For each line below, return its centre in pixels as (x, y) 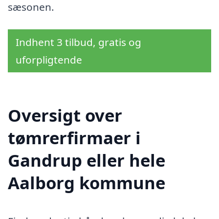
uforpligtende (49, 60)
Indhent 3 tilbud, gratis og (78, 42)
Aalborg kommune (87, 182)
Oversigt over (65, 115)
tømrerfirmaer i (74, 137)
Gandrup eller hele (87, 160)
